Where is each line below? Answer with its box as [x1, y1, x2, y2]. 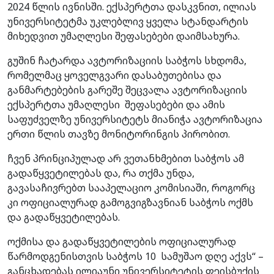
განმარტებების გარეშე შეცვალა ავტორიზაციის [7, 83, 247, 97]
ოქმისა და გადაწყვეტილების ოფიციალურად [7, 234, 236, 248]
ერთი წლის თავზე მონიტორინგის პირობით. [7, 127, 230, 141]
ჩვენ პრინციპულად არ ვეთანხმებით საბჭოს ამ [7, 151, 244, 165]
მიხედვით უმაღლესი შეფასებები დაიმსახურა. [7, 29, 240, 43]
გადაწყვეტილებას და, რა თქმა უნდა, [7, 166, 194, 180]
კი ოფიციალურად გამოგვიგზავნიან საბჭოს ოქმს [7, 195, 253, 209]
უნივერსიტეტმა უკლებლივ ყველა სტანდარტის [7, 14, 248, 28]
